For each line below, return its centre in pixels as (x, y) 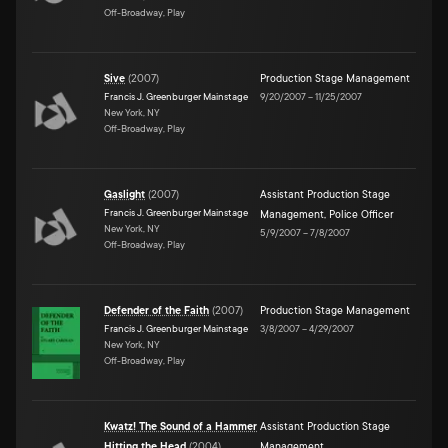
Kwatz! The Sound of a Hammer (180, 426)
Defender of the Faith (156, 310)
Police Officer (361, 214)
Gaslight (124, 194)
